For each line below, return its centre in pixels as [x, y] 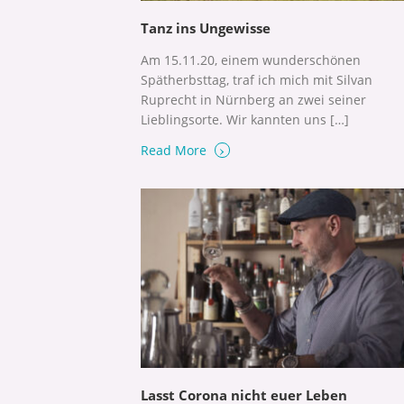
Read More [175, 151]
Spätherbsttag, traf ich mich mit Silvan [257, 80]
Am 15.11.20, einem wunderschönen [251, 60]
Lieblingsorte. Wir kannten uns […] [245, 120]
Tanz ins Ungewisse [206, 28]
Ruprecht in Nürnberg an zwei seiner [253, 100]
